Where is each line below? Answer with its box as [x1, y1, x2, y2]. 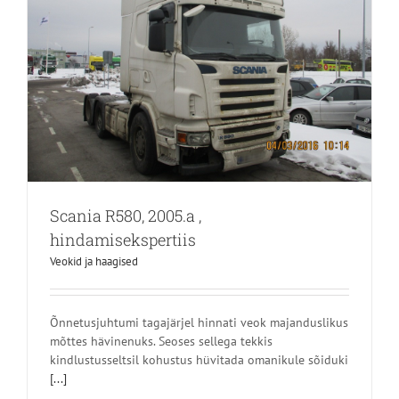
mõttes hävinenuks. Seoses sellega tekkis [50, 332, 273, 349]
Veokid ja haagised [50, 253, 138, 269]
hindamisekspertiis [50, 228, 196, 250]
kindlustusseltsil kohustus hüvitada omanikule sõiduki [50, 351, 348, 368]
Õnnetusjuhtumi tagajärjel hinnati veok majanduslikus [50, 313, 348, 330]
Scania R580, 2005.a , [50, 204, 201, 226]
